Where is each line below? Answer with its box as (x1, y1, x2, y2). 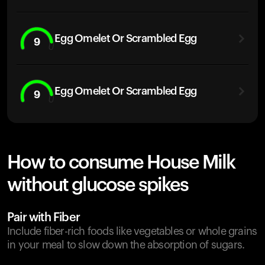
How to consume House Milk (7, 153, 235, 172)
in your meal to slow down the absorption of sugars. (7, 240, 245, 250)
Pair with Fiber (7, 212, 80, 224)
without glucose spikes (7, 176, 188, 195)
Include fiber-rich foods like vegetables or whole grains (7, 226, 257, 237)
